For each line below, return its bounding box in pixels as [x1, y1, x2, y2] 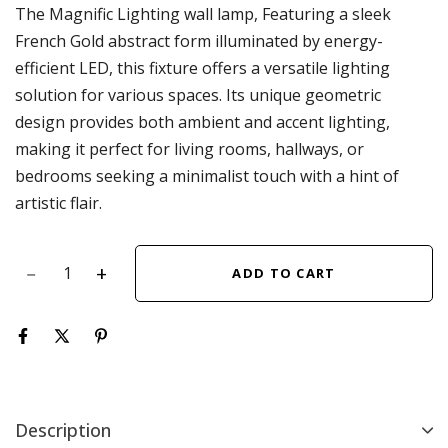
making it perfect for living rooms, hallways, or [15, 137, 364, 160]
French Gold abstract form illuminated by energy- [15, 29, 383, 52]
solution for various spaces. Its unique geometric [15, 83, 381, 106]
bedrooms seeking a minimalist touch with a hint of [15, 164, 399, 187]
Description [15, 417, 111, 442]
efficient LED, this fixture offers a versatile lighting [15, 56, 390, 79]
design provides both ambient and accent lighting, [15, 110, 390, 133]
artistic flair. [15, 191, 102, 214]
